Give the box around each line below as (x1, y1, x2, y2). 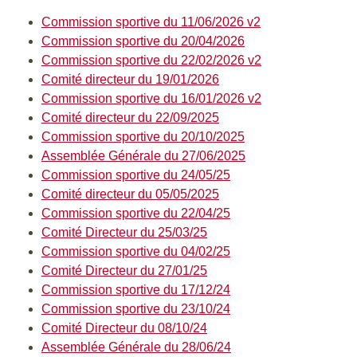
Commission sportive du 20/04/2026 (41, 34, 245, 48)
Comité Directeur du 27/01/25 (41, 264, 207, 277)
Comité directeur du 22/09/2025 (41, 111, 219, 124)
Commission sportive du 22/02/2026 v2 (41, 53, 261, 67)
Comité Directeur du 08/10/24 (41, 321, 207, 335)
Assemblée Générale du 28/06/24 (41, 340, 231, 354)
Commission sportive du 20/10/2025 (41, 130, 245, 143)
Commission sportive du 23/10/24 (41, 302, 230, 316)
